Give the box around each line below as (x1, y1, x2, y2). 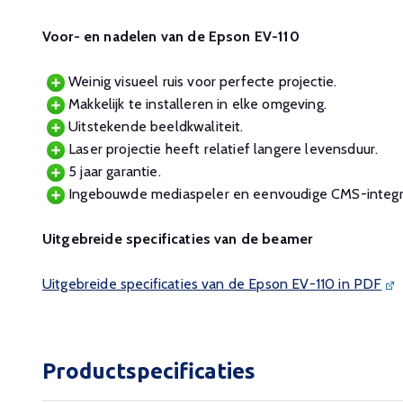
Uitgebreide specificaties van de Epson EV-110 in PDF (42, 275, 382, 292)
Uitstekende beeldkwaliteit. (65, 118, 244, 135)
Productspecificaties (42, 359, 255, 383)
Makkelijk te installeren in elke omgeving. (65, 95, 327, 112)
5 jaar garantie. (65, 163, 161, 180)
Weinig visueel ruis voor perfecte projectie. (65, 73, 337, 90)
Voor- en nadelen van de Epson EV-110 (42, 28, 300, 45)
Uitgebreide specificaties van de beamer (42, 230, 313, 247)
